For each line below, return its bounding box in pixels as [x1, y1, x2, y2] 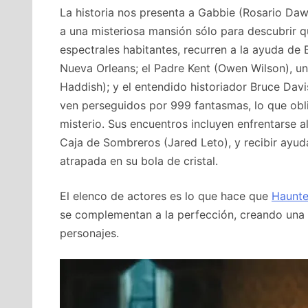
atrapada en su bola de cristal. [60, 153, 218, 168]
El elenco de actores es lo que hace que [60, 188, 272, 203]
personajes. [60, 225, 119, 240]
